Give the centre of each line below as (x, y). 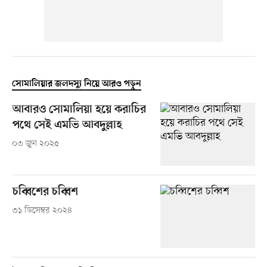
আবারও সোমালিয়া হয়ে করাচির (79, 110)
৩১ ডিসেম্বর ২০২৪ (42, 210)
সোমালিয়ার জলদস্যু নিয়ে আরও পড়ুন (76, 84)
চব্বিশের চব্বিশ (45, 192)
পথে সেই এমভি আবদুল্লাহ (67, 125)
